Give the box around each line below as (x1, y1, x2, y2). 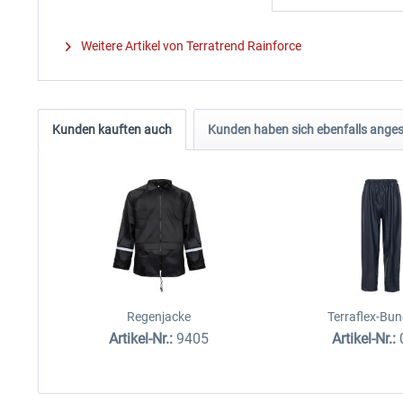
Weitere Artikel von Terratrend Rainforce (78, 38, 301, 53)
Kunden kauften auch (52, 121, 172, 137)
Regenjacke (127, 309, 192, 324)
